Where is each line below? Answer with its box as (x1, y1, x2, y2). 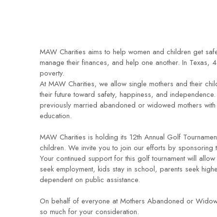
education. (40, 110, 72, 121)
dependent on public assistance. (40, 174, 140, 185)
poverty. (40, 68, 64, 78)
